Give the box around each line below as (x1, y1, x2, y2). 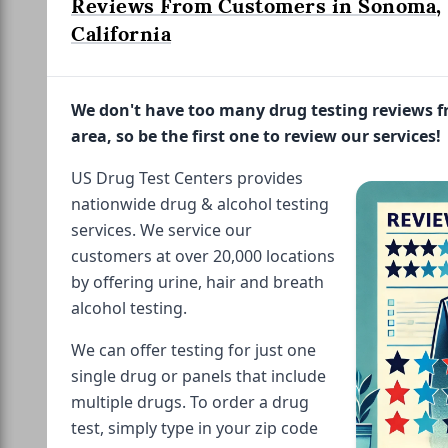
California (71, 20, 171, 47)
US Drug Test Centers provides (71, 166, 303, 189)
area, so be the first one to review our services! (71, 124, 441, 147)
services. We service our (71, 218, 252, 241)
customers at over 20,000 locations (71, 244, 335, 267)
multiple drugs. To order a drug (71, 390, 309, 413)
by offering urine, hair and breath (71, 270, 324, 293)
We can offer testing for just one (71, 338, 316, 361)
